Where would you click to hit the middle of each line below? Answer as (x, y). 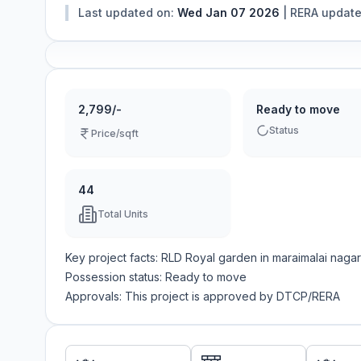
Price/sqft (115, 133)
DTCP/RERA (308, 296)
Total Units (123, 214)
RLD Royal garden (209, 257)
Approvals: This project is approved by (169, 296)
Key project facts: (113, 257)
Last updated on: (126, 12)
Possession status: (115, 277)
